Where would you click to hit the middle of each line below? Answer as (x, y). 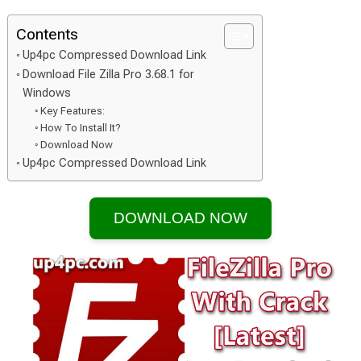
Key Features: (73, 111)
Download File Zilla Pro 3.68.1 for (108, 75)
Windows (46, 93)
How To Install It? (81, 128)
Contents (47, 34)
